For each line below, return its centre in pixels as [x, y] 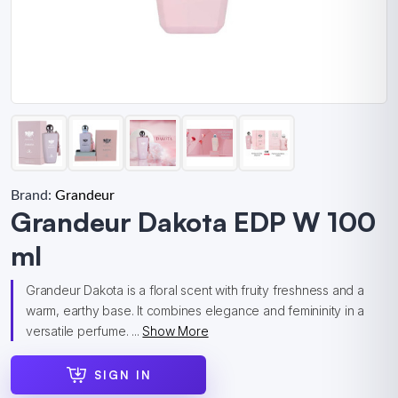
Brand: [33, 195]
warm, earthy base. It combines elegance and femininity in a [195, 310]
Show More [175, 331]
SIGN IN [123, 374]
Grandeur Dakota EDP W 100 [193, 222]
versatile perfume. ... [84, 331]
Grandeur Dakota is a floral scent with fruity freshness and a [195, 290]
